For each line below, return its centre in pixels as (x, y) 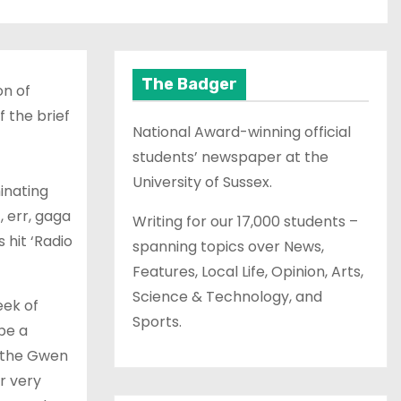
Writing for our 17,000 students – (245, 221)
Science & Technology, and (227, 296)
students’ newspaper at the (230, 157)
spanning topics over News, (228, 246)
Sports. (157, 321)
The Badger (189, 84)
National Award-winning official (242, 132)
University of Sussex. (202, 182)
